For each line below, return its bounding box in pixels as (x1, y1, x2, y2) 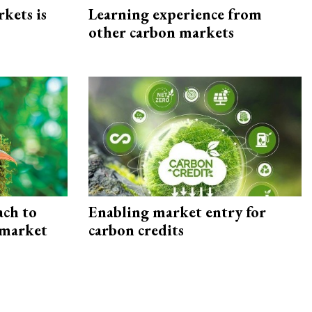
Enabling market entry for (88, 202, 266, 223)
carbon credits (88, 220, 184, 241)
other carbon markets (88, 22, 234, 43)
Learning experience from (88, 4, 262, 25)
